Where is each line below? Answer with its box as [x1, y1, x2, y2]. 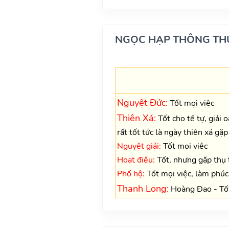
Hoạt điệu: [117, 154, 155, 166]
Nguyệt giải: [117, 140, 161, 152]
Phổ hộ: [117, 168, 145, 179]
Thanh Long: [117, 182, 169, 195]
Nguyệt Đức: [117, 96, 168, 109]
